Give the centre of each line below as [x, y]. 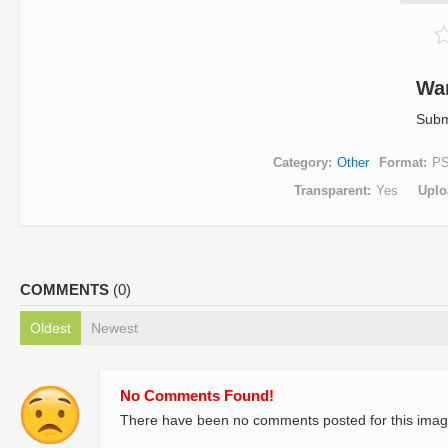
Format [400, 162]
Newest [114, 328]
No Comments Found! [197, 395]
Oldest [50, 328]
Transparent [330, 190]
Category [300, 162]
